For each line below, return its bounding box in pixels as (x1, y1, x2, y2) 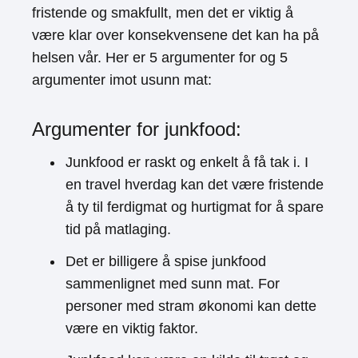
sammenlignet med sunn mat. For (66, 276, 280, 292)
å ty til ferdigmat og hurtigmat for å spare (66, 199, 324, 215)
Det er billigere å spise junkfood (66, 253, 266, 269)
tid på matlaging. (66, 221, 171, 237)
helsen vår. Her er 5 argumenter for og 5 (32, 50, 288, 66)
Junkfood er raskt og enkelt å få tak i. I (66, 154, 308, 170)
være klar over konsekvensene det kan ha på (32, 27, 319, 43)
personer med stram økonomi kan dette (66, 298, 316, 314)
